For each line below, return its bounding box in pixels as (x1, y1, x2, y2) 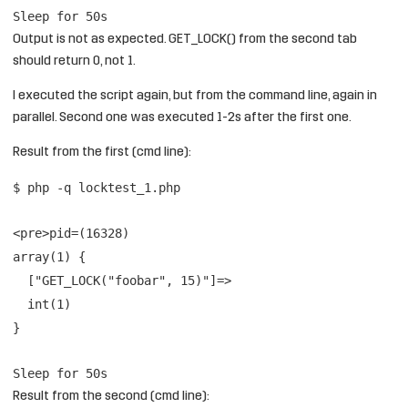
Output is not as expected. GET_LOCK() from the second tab (13, 33, 357, 46)
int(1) (27, 297, 71, 311)
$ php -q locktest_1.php (13, 180, 180, 195)
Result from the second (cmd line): (13, 390, 209, 403)
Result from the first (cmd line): (13, 146, 191, 159)
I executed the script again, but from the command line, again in (13, 89, 377, 103)
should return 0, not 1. (13, 55, 136, 68)
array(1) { (13, 250, 86, 264)
